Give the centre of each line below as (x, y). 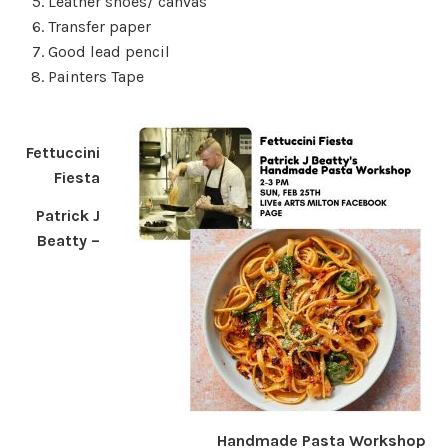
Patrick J (68, 215)
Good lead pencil (108, 52)
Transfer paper (99, 27)
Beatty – (69, 240)
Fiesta (77, 177)
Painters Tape (95, 77)
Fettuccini (63, 152)
